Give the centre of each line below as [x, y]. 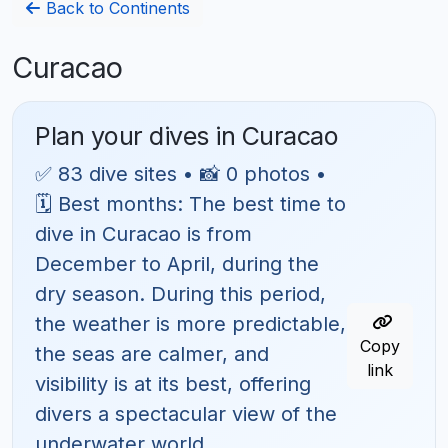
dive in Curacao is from [144, 233]
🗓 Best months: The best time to [191, 203]
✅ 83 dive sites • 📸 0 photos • [181, 173]
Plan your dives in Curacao [187, 135]
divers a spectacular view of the [186, 413]
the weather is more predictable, [191, 323]
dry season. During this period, [181, 293]
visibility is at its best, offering [173, 383]
